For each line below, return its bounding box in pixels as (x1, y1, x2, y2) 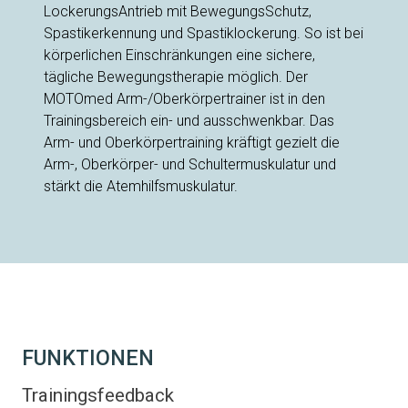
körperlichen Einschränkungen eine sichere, (44, 46, 315, 65)
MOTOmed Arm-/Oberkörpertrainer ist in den (44, 90, 325, 108)
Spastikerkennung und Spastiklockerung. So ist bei (44, 25, 363, 43)
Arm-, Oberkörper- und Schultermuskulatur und (44, 156, 336, 174)
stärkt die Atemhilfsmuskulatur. (44, 178, 238, 196)
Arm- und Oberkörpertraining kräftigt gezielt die (44, 134, 340, 152)
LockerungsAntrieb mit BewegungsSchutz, (44, 3, 311, 21)
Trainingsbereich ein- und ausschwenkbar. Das (44, 112, 334, 130)
